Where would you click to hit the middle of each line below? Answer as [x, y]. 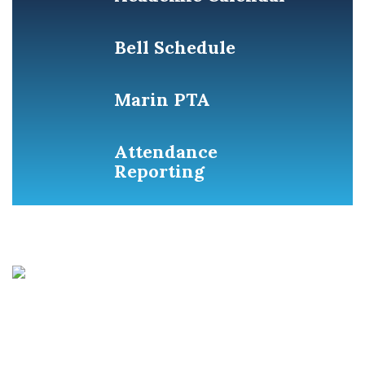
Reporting [159, 171]
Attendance [166, 152]
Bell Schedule [175, 47]
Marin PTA [162, 99]
